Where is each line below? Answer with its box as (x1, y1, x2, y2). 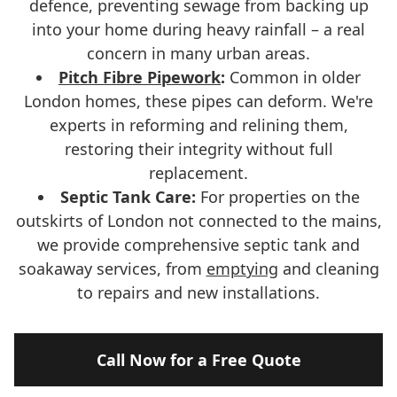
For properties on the (195, 186, 360, 207)
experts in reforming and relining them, (49, 114, 348, 136)
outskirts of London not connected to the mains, (15, 210, 382, 231)
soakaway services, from (18, 258, 206, 279)
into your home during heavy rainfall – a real (32, 19, 365, 40)
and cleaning (277, 258, 379, 279)
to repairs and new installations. (77, 282, 320, 303)
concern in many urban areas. (87, 43, 310, 64)
